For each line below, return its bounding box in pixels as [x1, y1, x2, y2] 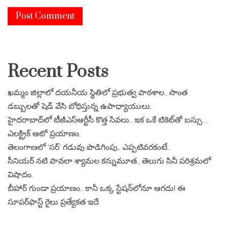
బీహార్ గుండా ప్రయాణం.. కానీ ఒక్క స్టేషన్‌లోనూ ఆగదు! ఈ [8, 183, 185, 194]
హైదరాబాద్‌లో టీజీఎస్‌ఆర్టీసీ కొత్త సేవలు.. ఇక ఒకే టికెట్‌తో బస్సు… [8, 115, 208, 125]
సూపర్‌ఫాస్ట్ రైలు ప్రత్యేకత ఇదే [8, 197, 99, 207]
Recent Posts [8, 61, 108, 84]
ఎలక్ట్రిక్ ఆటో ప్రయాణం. [8, 128, 81, 139]
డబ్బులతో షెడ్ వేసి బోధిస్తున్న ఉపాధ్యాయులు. [8, 101, 152, 111]
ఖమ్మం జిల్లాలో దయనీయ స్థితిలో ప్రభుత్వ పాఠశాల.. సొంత [8, 87, 187, 98]
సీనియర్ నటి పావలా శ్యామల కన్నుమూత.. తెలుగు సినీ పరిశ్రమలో [8, 156, 211, 166]
